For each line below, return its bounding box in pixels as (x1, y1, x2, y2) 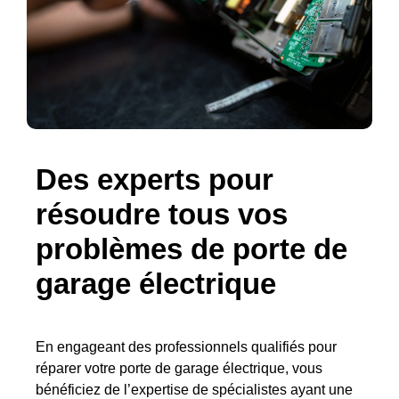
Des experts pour (36, 163, 273, 197)
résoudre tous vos (36, 198, 288, 232)
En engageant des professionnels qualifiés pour (36, 339, 337, 355)
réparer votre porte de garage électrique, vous (36, 361, 322, 377)
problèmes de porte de (36, 232, 347, 266)
